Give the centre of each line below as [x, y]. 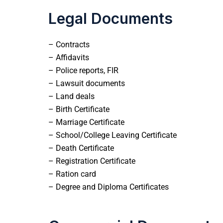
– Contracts [69, 44]
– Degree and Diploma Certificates [109, 187]
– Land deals [71, 96]
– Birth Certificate [79, 109]
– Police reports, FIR [83, 70]
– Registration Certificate [92, 161]
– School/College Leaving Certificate [112, 135]
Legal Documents [111, 18]
